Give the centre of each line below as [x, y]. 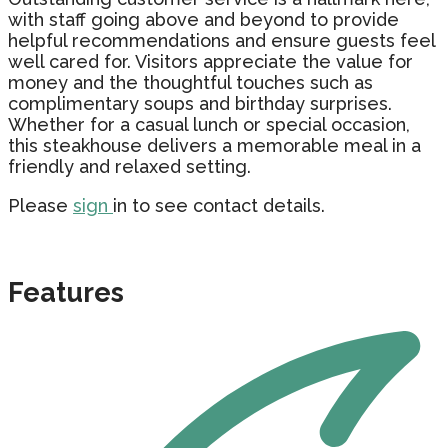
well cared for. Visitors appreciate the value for [210, 61]
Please [40, 205]
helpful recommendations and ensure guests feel [221, 40]
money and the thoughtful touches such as [190, 82]
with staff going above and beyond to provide [203, 19]
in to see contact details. [219, 205]
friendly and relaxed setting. [129, 166]
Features [66, 293]
